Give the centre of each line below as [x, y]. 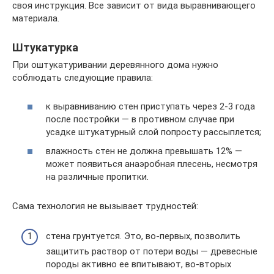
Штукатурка [45, 47]
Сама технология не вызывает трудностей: [105, 206]
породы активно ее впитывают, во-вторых [139, 264]
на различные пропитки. [97, 177]
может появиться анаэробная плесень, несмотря [152, 164]
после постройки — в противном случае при [140, 119]
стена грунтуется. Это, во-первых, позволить [143, 236]
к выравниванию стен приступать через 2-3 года [150, 106]
